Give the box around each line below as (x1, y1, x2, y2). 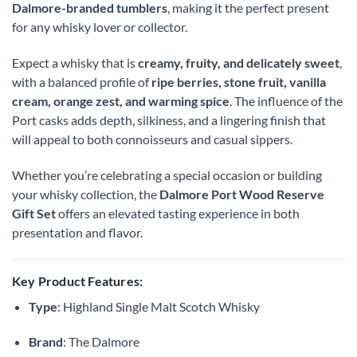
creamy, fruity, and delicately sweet (138, 55, 339, 71)
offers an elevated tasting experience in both (56, 205, 300, 221)
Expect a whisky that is (12, 55, 138, 71)
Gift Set (12, 205, 56, 221)
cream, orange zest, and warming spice (12, 93, 229, 109)
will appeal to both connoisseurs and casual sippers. (12, 131, 292, 147)
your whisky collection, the (12, 186, 159, 202)
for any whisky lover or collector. (12, 19, 187, 35)
